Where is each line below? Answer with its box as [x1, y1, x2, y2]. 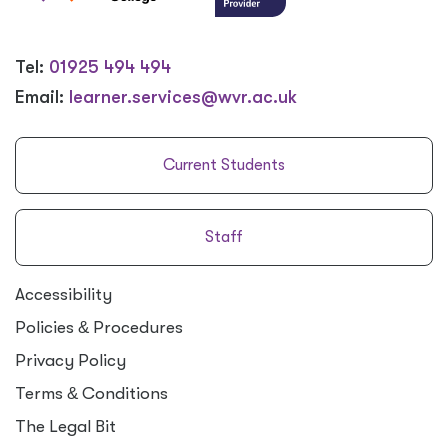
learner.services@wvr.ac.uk [69, 87, 297, 107]
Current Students [163, 156, 285, 174]
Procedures [89, 318, 183, 337]
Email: [15, 87, 69, 107]
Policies [15, 318, 78, 337]
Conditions [78, 384, 168, 403]
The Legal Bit [15, 417, 116, 436]
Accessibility [15, 285, 112, 304]
